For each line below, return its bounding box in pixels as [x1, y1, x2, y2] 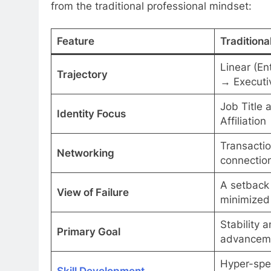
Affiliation [220, 115, 266, 128]
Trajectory [56, 68, 108, 81]
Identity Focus [56, 108, 126, 120]
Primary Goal [56, 226, 120, 238]
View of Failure [56, 186, 129, 199]
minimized [220, 194, 270, 206]
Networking [56, 147, 114, 160]
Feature [56, 35, 94, 48]
